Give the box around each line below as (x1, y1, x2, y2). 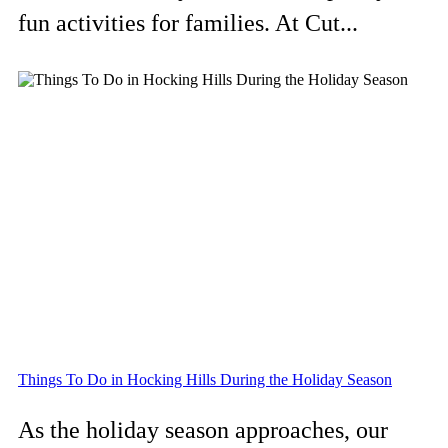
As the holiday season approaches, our (18, 416, 388, 443)
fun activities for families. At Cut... (18, 9, 358, 36)
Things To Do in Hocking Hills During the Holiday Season (18, 370, 392, 388)
